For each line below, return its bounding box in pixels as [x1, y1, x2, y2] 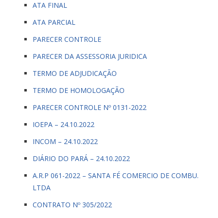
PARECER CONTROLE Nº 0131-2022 [33, 103, 146, 112]
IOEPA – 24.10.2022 [33, 120, 94, 129]
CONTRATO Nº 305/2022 [33, 200, 112, 209]
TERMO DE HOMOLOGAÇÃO [33, 86, 125, 95]
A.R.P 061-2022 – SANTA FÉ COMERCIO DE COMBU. [33, 171, 199, 180]
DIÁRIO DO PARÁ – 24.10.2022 [33, 154, 130, 163]
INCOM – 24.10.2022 [33, 137, 98, 146]
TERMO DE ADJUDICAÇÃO [33, 69, 117, 78]
